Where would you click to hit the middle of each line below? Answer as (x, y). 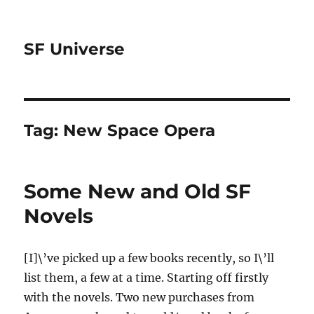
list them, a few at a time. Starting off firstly (146, 278)
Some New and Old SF (138, 191)
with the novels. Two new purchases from (139, 297)
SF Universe (75, 49)
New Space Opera (139, 130)
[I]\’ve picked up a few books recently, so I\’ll (149, 258)
